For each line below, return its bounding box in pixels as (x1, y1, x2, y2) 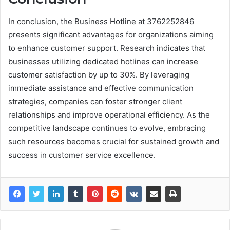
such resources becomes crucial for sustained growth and (8, 137, 219, 147)
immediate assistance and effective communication (8, 83, 194, 93)
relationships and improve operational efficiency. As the (8, 110, 210, 120)
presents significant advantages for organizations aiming (8, 30, 214, 40)
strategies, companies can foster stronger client (8, 97, 182, 107)
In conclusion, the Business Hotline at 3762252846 (8, 16, 194, 27)
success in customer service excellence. (8, 150, 156, 160)
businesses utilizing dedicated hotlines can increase (8, 56, 198, 67)
